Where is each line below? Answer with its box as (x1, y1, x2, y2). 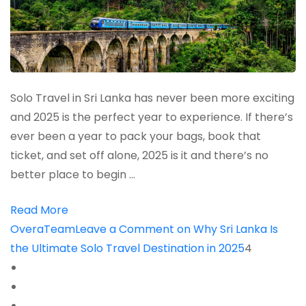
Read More (10, 202, 68, 219)
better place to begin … (10, 167, 135, 183)
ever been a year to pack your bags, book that (10, 128, 261, 145)
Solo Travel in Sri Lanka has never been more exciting (10, 90, 294, 107)
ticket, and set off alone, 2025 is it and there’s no (10, 148, 268, 164)
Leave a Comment (75, 221, 174, 238)
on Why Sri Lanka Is (174, 221, 278, 238)
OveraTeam (10, 221, 75, 238)
